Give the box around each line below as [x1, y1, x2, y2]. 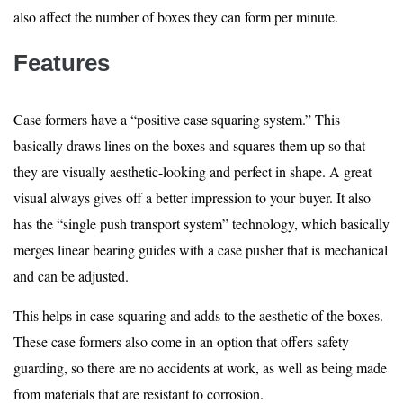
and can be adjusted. [13, 266, 129, 285]
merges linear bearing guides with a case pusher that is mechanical [13, 240, 388, 259]
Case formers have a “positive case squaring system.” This [13, 110, 340, 129]
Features [13, 49, 110, 76]
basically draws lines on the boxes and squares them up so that [13, 136, 365, 155]
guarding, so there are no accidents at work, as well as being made [13, 358, 387, 377]
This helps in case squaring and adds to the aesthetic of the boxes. [13, 306, 383, 325]
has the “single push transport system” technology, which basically [13, 214, 390, 233]
